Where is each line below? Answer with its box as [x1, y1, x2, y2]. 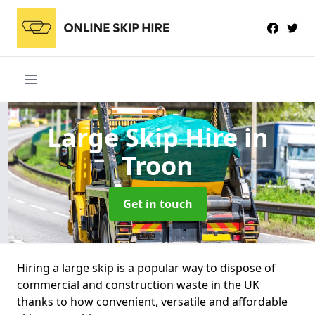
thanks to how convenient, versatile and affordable [17, 293, 288, 309]
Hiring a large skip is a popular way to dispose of [17, 259, 276, 276]
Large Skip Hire [46, 120, 244, 155]
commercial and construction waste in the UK [17, 276, 259, 292]
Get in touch [122, 195, 193, 212]
